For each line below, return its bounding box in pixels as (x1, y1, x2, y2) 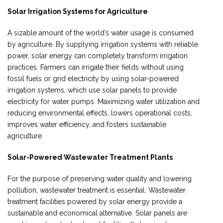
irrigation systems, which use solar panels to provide (7, 86, 177, 94)
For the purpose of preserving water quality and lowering (7, 174, 192, 183)
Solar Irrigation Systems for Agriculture (7, 7, 148, 15)
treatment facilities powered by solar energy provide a (7, 197, 182, 206)
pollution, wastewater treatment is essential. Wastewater (7, 186, 186, 194)
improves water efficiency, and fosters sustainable (7, 120, 166, 128)
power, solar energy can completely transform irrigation (7, 51, 188, 60)
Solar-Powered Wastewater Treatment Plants (7, 153, 173, 161)
